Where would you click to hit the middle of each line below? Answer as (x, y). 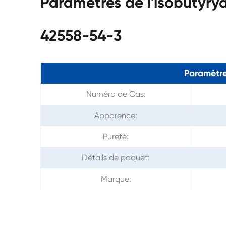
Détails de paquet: (116, 157)
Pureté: (116, 136)
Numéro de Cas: (116, 94)
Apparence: (116, 115)
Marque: (116, 179)
